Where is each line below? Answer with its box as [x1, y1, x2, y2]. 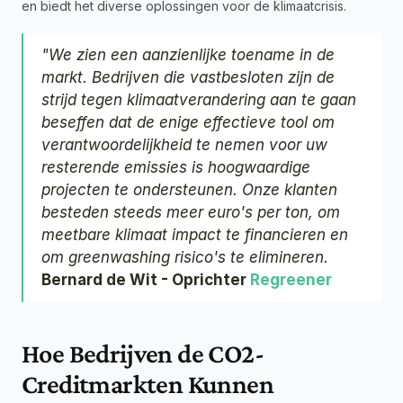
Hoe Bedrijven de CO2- [22, 338, 264, 369]
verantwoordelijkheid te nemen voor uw [41, 136, 327, 155]
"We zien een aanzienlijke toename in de [41, 46, 335, 65]
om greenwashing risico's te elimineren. [41, 248, 328, 267]
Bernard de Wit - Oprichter [41, 271, 250, 290]
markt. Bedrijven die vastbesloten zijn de [41, 68, 335, 87]
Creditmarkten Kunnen [22, 369, 273, 399]
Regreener [250, 271, 332, 290]
